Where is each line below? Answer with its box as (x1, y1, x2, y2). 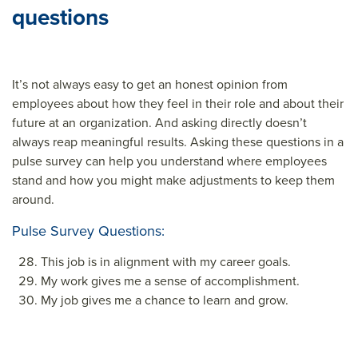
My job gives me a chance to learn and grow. (41, 291, 288, 309)
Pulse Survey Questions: (12, 221, 165, 241)
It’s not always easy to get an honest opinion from (12, 75, 288, 93)
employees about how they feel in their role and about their (12, 94, 344, 113)
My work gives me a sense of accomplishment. (41, 272, 300, 290)
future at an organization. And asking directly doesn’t (12, 113, 307, 132)
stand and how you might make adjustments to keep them (12, 171, 335, 189)
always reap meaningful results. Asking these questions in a (12, 133, 344, 151)
